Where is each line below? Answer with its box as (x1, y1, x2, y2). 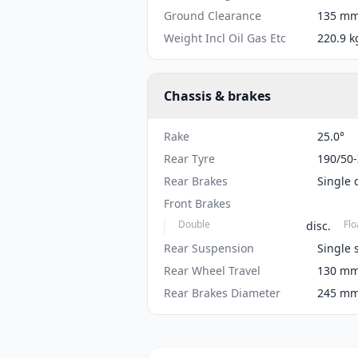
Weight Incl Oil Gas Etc (164, 30, 286, 46)
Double (178, 217, 210, 231)
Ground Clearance (164, 8, 261, 23)
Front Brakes (164, 196, 231, 211)
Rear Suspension (164, 241, 254, 256)
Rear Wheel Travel (164, 263, 261, 278)
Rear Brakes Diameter (164, 285, 280, 300)
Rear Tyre (164, 151, 215, 166)
